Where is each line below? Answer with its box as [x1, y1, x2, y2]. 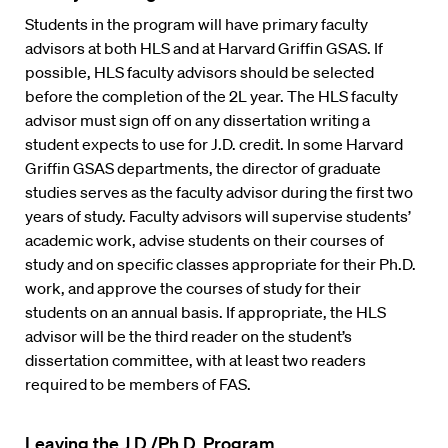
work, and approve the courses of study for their [25, 278, 361, 298]
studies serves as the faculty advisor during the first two [25, 182, 413, 202]
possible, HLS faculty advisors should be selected [25, 62, 374, 82]
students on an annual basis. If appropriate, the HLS [25, 302, 386, 322]
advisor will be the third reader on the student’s [25, 326, 352, 346]
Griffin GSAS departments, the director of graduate [25, 158, 381, 178]
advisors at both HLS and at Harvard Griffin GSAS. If [25, 38, 383, 58]
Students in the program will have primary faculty [25, 14, 368, 34]
